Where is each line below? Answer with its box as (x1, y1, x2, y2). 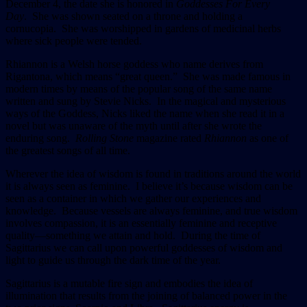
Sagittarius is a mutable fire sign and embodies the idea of (5, 277, 253, 289)
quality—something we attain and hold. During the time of (5, 229, 260, 241)
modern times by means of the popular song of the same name (5, 82, 272, 95)
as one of (247, 132, 288, 144)
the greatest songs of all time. (5, 144, 136, 156)
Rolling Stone (75, 132, 134, 144)
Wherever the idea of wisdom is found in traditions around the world (5, 167, 301, 180)
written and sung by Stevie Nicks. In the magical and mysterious (5, 95, 286, 107)
